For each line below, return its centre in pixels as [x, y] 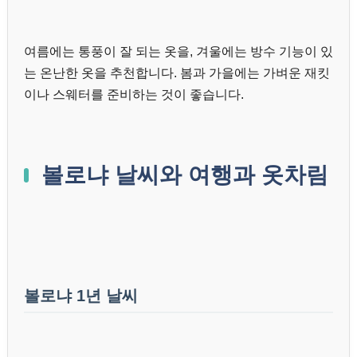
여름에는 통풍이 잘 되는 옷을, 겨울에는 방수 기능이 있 [178, 51]
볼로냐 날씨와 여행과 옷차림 [185, 175]
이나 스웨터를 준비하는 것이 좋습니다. [134, 94]
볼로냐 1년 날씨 [81, 295]
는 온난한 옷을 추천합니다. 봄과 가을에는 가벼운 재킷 [177, 73]
